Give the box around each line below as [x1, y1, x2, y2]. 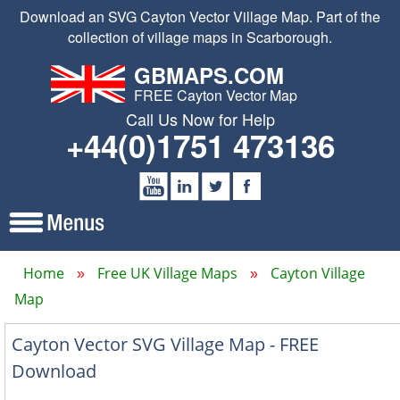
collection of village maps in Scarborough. [68, 27, 332, 47]
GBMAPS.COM [133, 60, 284, 90]
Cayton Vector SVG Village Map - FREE [11, 332, 319, 356]
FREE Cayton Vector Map [133, 85, 297, 105]
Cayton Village [271, 263, 365, 283]
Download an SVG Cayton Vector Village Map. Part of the [20, 6, 380, 27]
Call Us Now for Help [125, 107, 275, 130]
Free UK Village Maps [97, 263, 237, 283]
